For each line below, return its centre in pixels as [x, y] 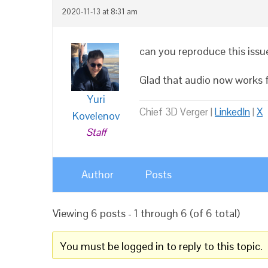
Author [98, 174]
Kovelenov [96, 115]
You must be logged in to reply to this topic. [161, 246]
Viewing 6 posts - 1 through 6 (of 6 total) [146, 213]
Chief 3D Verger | [177, 112]
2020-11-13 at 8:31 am [100, 12]
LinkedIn [232, 112]
